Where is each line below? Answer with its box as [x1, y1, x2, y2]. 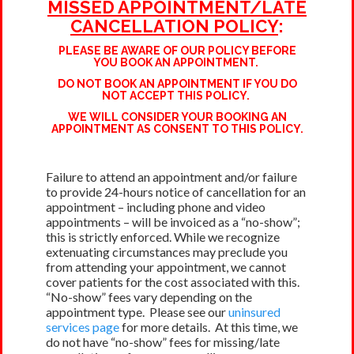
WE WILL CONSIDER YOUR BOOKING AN [67, 110, 287, 123]
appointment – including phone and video [46, 198, 265, 214]
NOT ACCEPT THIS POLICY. [102, 88, 252, 102]
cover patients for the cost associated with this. [46, 273, 302, 289]
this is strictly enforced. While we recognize [46, 228, 280, 244]
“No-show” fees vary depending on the [46, 288, 252, 304]
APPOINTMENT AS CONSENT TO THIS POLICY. [51, 122, 303, 135]
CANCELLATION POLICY [70, 15, 278, 36]
